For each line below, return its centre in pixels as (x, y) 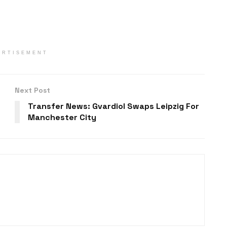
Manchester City (63, 118)
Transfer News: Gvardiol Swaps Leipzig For (113, 106)
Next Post (32, 90)
